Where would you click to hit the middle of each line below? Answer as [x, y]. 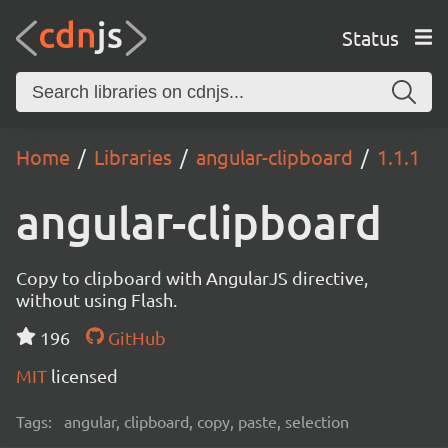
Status [370, 37]
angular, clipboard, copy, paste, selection [206, 421]
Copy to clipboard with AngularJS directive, [192, 277]
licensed [84, 375]
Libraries [133, 156]
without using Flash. [96, 299]
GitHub [134, 337]
